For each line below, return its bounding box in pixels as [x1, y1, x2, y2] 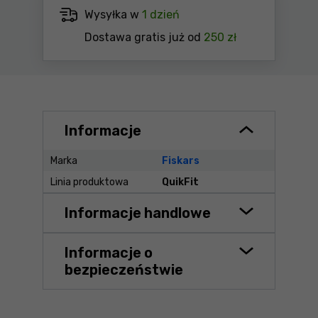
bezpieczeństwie [65, 261, 183, 278]
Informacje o [65, 244, 153, 261]
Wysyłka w [84, 8, 142, 21]
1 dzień [142, 8, 180, 21]
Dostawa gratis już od [84, 31, 204, 44]
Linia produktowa [50, 175, 128, 188]
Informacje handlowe [65, 204, 211, 221]
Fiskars [161, 154, 199, 167]
